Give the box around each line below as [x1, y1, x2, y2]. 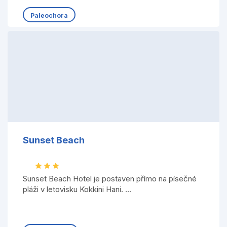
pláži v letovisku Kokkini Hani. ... [22, 184, 131, 194]
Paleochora [30, 11, 68, 19]
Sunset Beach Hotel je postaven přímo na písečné [22, 174, 197, 183]
